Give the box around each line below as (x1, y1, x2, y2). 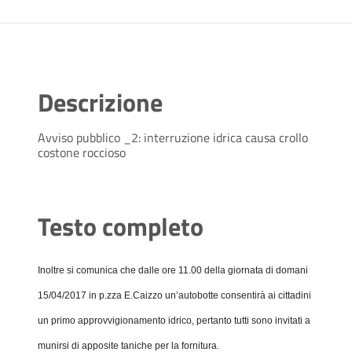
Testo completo (38, 207, 203, 246)
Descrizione (38, 83, 163, 122)
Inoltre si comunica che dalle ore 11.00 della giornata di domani (38, 265, 308, 277)
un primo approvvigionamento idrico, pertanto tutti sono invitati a (38, 315, 310, 327)
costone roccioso (38, 143, 126, 163)
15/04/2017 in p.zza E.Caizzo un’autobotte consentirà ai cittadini (38, 290, 311, 302)
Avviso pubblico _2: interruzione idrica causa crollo (38, 128, 308, 148)
